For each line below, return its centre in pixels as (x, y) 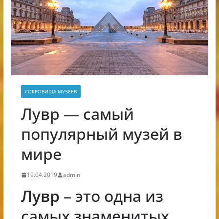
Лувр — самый (77, 114)
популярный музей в (101, 134)
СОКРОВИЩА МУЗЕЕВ (51, 92)
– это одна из (111, 196)
